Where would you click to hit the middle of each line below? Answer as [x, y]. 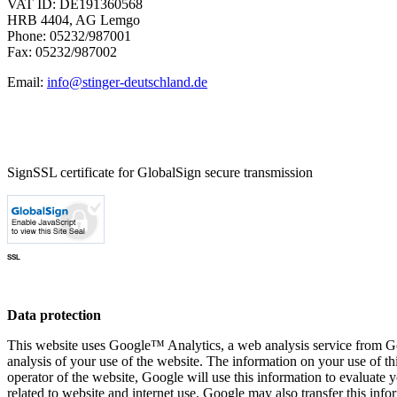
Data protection [54, 315]
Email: [27, 82]
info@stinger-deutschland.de [127, 82]
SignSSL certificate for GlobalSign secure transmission [160, 173]
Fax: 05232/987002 [62, 52]
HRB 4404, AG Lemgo [74, 20]
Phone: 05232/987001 [69, 36]
